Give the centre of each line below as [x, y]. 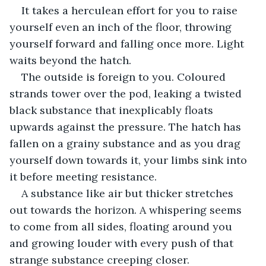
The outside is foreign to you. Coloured [125, 77]
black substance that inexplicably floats [113, 110]
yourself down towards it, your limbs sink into [130, 160]
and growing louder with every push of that [123, 243]
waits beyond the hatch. [70, 60]
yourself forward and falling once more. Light [128, 43]
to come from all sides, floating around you [122, 226]
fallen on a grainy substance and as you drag [126, 143]
